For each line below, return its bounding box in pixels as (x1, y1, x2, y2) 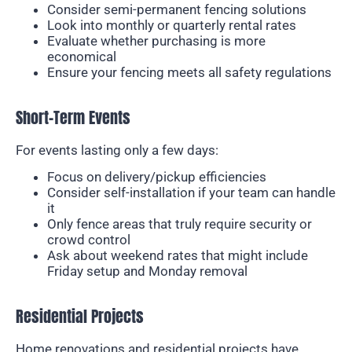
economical (47, 49, 116, 65)
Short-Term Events (16, 105, 130, 130)
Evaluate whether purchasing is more (47, 33, 266, 49)
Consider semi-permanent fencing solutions (47, 2, 306, 18)
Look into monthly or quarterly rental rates (47, 17, 296, 34)
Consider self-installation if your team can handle (47, 185, 335, 201)
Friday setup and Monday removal (47, 263, 247, 280)
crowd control (47, 232, 130, 248)
